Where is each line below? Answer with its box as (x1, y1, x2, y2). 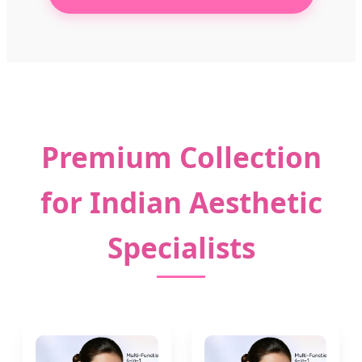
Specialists (107, 227, 255, 267)
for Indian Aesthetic (40, 182, 322, 221)
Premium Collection (40, 137, 322, 176)
